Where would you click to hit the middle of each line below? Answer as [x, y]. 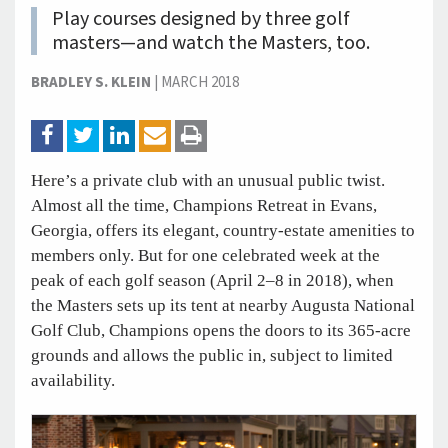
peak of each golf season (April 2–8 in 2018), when [212, 280]
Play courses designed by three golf [201, 18]
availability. [73, 380]
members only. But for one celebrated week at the [205, 255]
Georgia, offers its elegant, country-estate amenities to [223, 230]
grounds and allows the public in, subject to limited [212, 355]
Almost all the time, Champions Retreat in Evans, [204, 205]
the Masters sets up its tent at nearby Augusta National [223, 305]
